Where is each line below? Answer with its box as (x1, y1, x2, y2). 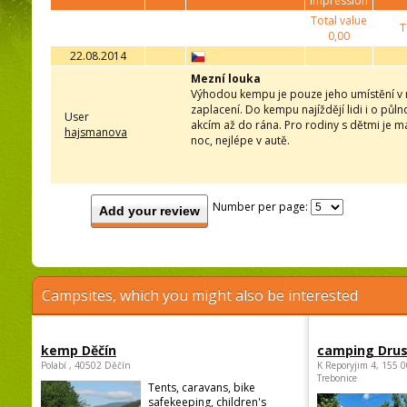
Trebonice (317, 372, 357, 385)
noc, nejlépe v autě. (191, 133, 290, 149)
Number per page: (213, 199, 311, 215)
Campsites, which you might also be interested (42, 285, 358, 306)
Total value (311, 13, 367, 29)
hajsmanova (65, 124, 127, 141)
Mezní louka (191, 71, 261, 87)
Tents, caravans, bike (148, 380, 255, 396)
